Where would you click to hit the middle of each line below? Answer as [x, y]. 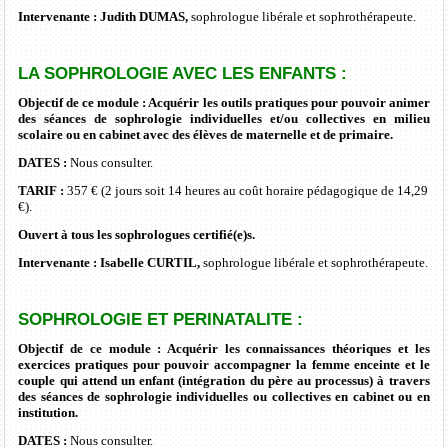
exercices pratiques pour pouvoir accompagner [155, 364]
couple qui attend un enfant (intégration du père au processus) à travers [224, 380]
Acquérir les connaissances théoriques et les [298, 348]
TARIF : [41, 190]
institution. [50, 412]
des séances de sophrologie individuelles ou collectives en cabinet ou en [224, 396]
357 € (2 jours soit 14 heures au [152, 190]
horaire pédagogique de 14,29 [346, 190]
